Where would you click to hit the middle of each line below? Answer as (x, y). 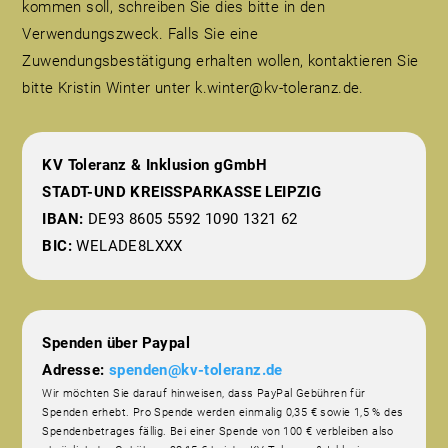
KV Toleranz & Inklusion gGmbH (155, 165)
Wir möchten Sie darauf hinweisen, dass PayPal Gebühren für (204, 394)
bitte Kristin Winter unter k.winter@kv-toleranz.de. (193, 88)
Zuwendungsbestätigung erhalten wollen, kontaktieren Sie (220, 61)
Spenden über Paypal (118, 343)
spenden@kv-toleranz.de (196, 370)
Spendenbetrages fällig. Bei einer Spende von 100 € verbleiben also (218, 432)
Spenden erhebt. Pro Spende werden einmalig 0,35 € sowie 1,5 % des (223, 413)
